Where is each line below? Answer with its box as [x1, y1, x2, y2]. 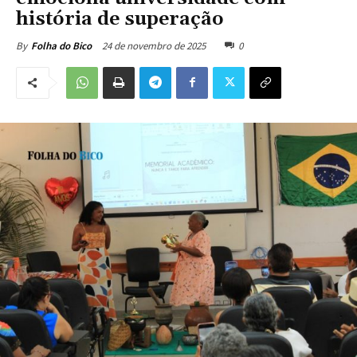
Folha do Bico [31, 38, 92, 53]
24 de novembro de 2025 [102, 38, 206, 53]
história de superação [16, 6, 224, 31]
